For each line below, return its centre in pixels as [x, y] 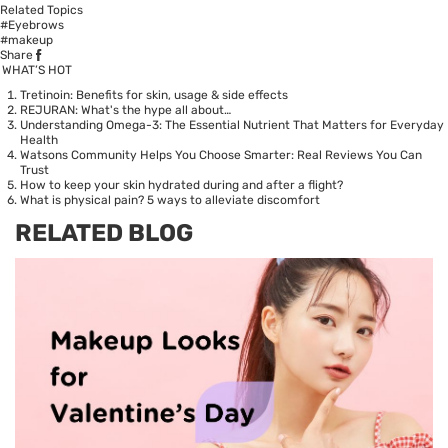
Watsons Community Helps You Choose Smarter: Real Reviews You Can [221, 154]
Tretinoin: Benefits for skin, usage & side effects [154, 94]
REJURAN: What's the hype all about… [125, 109]
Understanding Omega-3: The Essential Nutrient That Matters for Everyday [232, 124]
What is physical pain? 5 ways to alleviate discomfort [170, 199]
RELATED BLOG [104, 232]
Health [39, 139]
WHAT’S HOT [37, 69]
